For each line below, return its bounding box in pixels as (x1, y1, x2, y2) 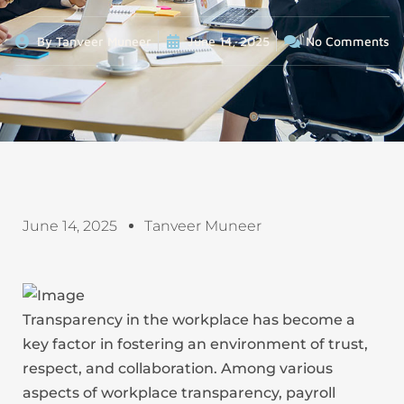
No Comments (305, 33, 390, 49)
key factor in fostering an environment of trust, (23, 335, 368, 353)
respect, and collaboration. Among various (23, 360, 333, 377)
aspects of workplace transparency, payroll (23, 384, 335, 401)
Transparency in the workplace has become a (23, 311, 355, 328)
